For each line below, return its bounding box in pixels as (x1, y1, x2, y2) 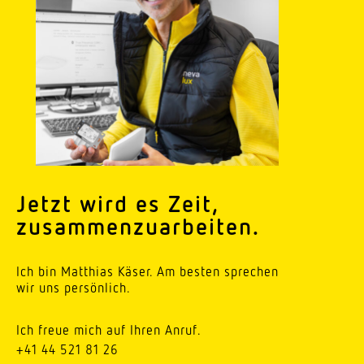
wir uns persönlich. (16, 279, 131, 297)
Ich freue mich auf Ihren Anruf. (16, 322, 201, 339)
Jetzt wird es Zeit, (16, 188, 219, 218)
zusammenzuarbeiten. (16, 211, 260, 240)
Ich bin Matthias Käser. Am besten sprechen (16, 263, 279, 280)
